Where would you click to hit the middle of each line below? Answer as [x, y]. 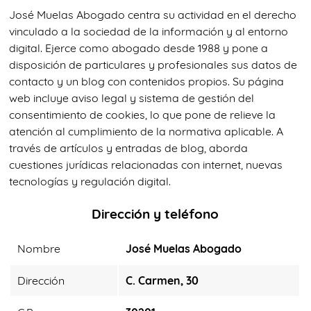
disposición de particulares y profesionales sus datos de [153, 65]
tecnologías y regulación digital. [90, 182]
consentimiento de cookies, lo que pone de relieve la [142, 115]
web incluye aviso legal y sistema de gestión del [132, 98]
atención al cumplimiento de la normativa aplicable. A [146, 132]
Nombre [39, 249]
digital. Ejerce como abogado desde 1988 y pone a [138, 48]
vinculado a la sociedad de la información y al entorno [149, 32]
